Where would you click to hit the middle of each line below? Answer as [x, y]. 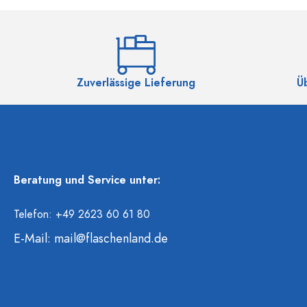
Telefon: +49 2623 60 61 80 [82, 214]
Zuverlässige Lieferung [136, 83]
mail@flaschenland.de [111, 238]
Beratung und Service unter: [87, 180]
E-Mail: [34, 238]
